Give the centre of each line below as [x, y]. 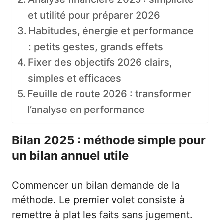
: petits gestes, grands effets [96, 47]
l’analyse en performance [86, 110]
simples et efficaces [75, 78]
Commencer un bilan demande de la [96, 185]
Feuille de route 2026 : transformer [109, 94]
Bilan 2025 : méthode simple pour [109, 140]
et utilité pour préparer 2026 [94, 15]
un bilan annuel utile [70, 156]
